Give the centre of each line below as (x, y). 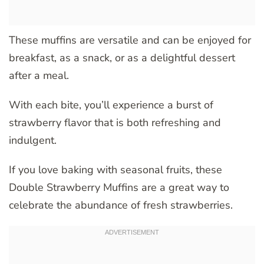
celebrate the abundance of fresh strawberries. (121, 205)
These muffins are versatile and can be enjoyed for (130, 40)
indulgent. (33, 140)
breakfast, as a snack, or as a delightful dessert (122, 57)
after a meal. (39, 75)
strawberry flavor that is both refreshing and (115, 122)
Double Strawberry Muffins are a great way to (119, 187)
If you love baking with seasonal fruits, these (115, 169)
